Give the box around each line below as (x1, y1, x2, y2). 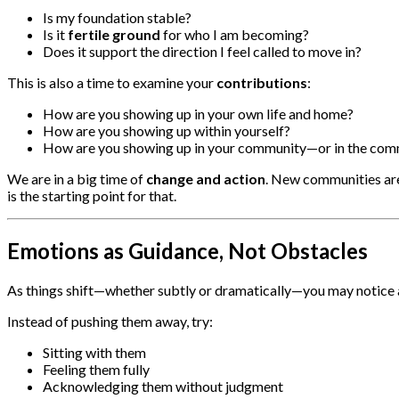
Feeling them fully (43, 360, 150, 378)
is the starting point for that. (7, 187, 176, 205)
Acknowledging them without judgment (43, 377, 283, 395)
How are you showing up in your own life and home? (43, 105, 354, 123)
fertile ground (68, 26, 160, 44)
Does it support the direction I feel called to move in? (43, 43, 362, 61)
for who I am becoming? (160, 26, 309, 44)
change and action (146, 170, 265, 188)
